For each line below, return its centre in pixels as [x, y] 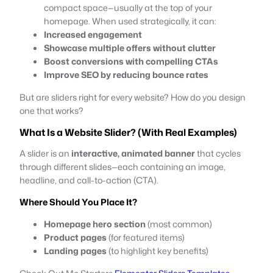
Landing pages [75, 250]
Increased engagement [93, 34]
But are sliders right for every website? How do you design [133, 97]
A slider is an [45, 153]
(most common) [179, 224]
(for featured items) [146, 237]
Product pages [75, 237]
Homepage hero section [95, 224]
